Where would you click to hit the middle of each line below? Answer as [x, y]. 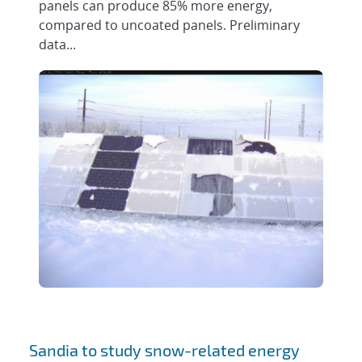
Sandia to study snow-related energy [165, 350]
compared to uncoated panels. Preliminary [170, 25]
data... [58, 44]
